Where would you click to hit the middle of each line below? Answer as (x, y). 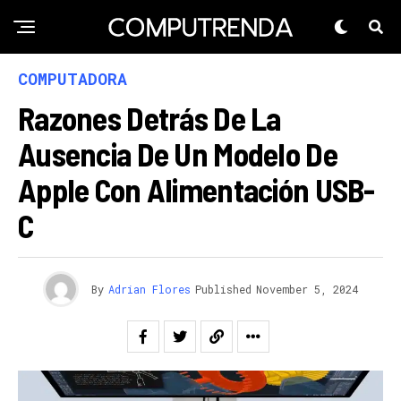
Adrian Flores (149, 289)
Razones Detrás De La (149, 118)
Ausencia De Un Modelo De (178, 154)
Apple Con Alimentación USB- (196, 189)
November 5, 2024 (307, 289)
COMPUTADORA (73, 79)
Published (223, 289)
